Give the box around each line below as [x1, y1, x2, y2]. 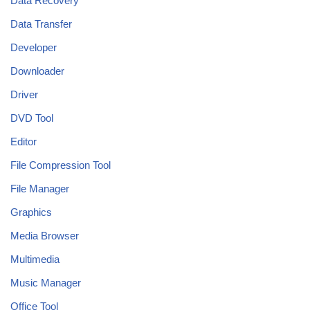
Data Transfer [10, 17, 72, 30]
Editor [10, 135, 37, 147]
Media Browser [10, 229, 79, 241]
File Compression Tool [10, 158, 111, 171]
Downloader [10, 64, 64, 77]
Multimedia [10, 253, 60, 265]
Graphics [10, 206, 52, 218]
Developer [10, 41, 57, 53]
